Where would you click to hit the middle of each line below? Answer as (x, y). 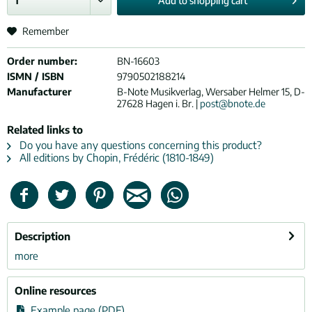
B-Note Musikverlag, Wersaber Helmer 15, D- (211, 92)
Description (42, 236)
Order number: (42, 61)
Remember (46, 31)
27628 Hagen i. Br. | (158, 103)
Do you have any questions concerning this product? (139, 145)
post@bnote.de (232, 103)
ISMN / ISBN (36, 76)
